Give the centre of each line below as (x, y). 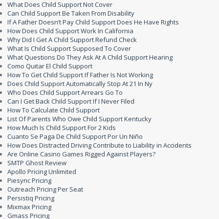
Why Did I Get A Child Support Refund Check (72, 40)
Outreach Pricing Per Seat (45, 189)
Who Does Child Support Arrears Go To (65, 92)
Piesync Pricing (29, 180)
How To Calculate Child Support (54, 110)
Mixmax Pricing (29, 207)
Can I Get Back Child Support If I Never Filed (71, 101)
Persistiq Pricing (31, 198)
